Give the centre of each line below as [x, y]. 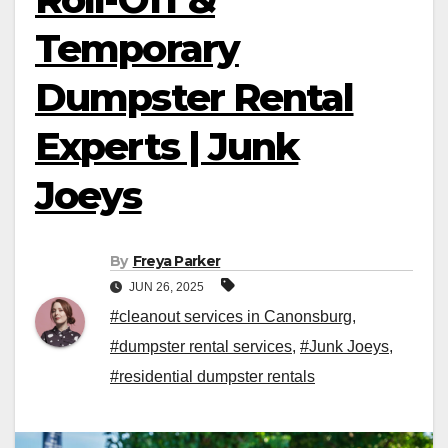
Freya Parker [176, 261]
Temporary [137, 48]
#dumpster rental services [201, 347]
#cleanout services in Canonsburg [231, 317]
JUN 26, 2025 [166, 287]
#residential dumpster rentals [212, 377]
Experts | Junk [167, 146]
